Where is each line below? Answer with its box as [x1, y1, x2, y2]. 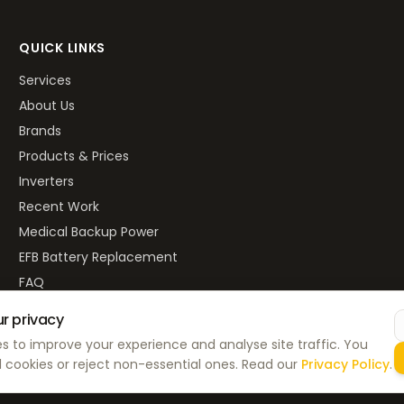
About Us [19, 96, 76, 115]
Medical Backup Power [19, 223, 160, 241]
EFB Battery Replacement [19, 248, 179, 266]
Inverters [19, 172, 75, 190]
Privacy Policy [301, 355, 390, 373]
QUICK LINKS [19, 39, 106, 57]
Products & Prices [19, 147, 130, 165]
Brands [19, 122, 62, 140]
